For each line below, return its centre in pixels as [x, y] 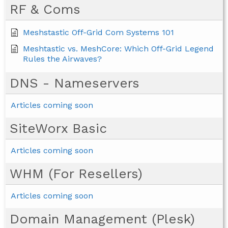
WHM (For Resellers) [76, 174]
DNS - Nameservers [75, 83]
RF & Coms [45, 9]
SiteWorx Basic [58, 129]
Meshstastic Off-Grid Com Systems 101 [98, 33]
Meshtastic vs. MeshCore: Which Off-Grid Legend [118, 49]
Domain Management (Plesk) [102, 219]
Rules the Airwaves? [62, 59]
